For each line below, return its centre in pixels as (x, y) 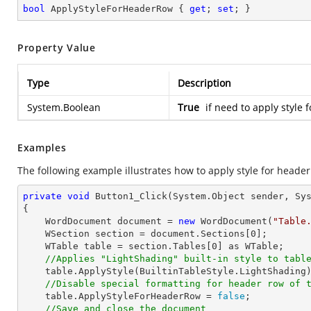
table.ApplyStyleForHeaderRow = (131, 296)
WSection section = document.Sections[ (148, 234)
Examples (42, 148)
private (42, 196)
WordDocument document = (112, 221)
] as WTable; (251, 246)
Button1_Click (131, 196)
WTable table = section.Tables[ (128, 246)
